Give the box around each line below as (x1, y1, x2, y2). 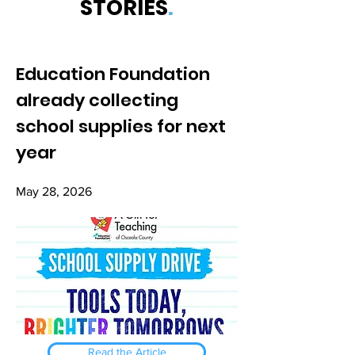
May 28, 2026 (16, 185, 92, 198)
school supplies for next (16, 114, 226, 139)
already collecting (16, 88, 178, 113)
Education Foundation (16, 62, 210, 86)
